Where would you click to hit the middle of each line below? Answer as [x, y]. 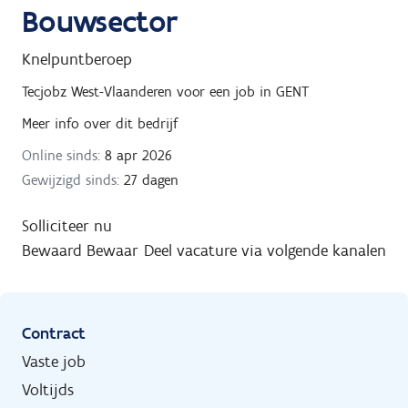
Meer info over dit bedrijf [100, 123]
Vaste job [54, 361]
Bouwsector [100, 21]
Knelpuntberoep [77, 59]
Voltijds [48, 389]
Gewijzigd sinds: [71, 179]
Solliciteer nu [67, 225]
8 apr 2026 [136, 155]
